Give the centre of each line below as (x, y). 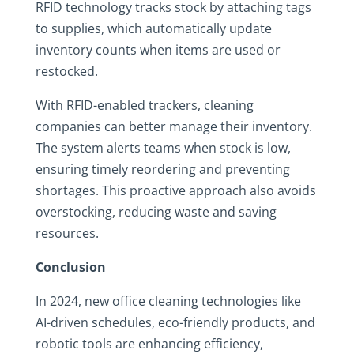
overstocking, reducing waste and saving (156, 212)
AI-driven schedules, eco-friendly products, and (175, 322)
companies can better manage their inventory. (173, 126)
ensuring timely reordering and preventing (162, 169)
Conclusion (70, 267)
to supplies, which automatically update (153, 28)
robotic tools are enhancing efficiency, (149, 344)
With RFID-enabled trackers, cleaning (144, 105)
